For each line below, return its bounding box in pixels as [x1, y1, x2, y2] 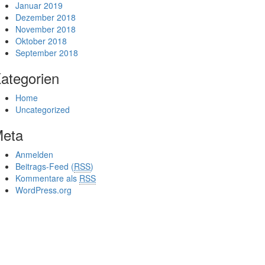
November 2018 [15, 23, 76, 35]
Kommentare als [15, 172, 79, 184]
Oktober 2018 [15, 35, 67, 47]
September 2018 [15, 47, 78, 59]
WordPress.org [15, 184, 72, 196]
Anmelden [15, 148, 53, 160]
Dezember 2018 [15, 11, 76, 23]
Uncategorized [15, 104, 70, 115]
